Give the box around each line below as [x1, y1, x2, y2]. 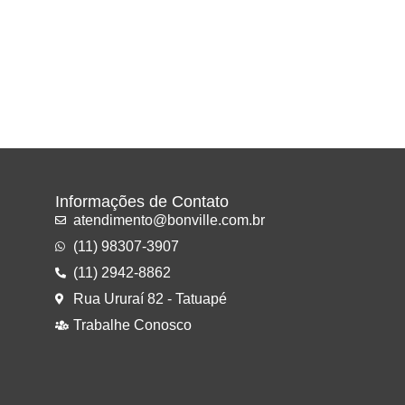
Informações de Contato [55, 192, 229, 211]
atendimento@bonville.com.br [73, 212, 265, 228]
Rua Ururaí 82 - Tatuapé [73, 290, 227, 306]
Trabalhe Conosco [73, 316, 192, 333]
